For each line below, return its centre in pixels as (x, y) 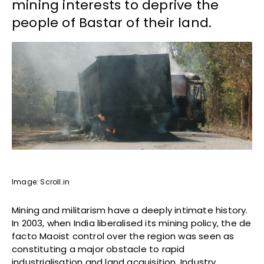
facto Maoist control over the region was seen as (123, 236)
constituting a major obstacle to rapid (98, 249)
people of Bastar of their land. (112, 23)
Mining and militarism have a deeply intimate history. (130, 210)
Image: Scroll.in (41, 182)
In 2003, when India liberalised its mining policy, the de (132, 223)
